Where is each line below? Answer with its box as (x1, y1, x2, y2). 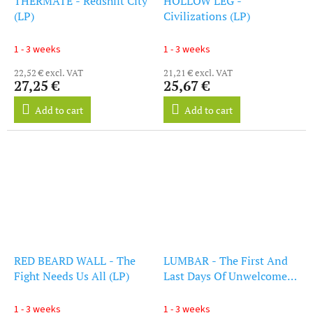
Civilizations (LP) (163, 8, 250, 24)
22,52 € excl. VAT (14, 66, 83, 79)
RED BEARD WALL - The (14, 252, 136, 268)
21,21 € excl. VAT (163, 66, 233, 79)
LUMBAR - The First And (163, 252, 288, 268)
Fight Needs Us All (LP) (14, 268, 129, 284)
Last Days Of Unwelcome (163, 268, 287, 284)
